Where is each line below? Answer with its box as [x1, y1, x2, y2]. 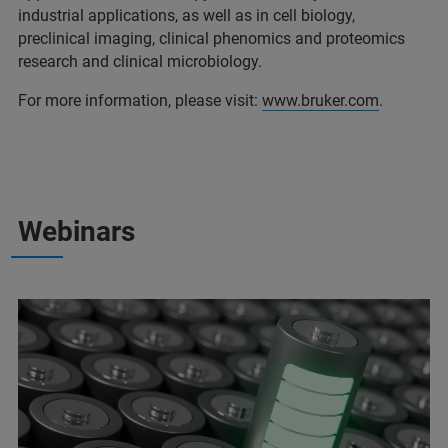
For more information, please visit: [18, 91, 262, 111]
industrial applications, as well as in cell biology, [18, 6, 355, 26]
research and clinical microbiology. [18, 52, 262, 72]
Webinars [18, 215, 135, 249]
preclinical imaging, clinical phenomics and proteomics [18, 29, 405, 49]
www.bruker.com [262, 91, 379, 111]
